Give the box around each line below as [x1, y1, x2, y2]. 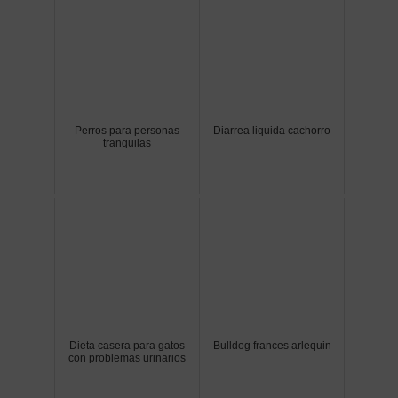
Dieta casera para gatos [69, 339, 185, 353]
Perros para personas [75, 124, 179, 138]
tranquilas [103, 137, 151, 150]
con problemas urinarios [68, 352, 186, 365]
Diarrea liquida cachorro [213, 124, 330, 138]
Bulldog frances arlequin [212, 339, 331, 353]
